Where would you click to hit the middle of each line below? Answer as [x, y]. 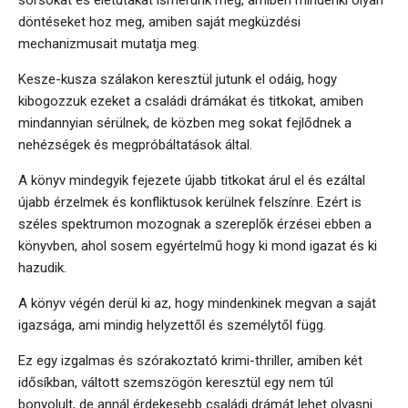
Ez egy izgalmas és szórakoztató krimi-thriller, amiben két [190, 361]
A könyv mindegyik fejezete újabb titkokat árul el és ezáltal [192, 181]
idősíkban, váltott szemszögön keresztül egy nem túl [176, 383]
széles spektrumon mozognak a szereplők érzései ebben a [195, 224]
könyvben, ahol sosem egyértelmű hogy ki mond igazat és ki [198, 246]
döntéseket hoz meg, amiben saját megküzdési [159, 22]
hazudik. [42, 268]
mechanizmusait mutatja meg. [109, 44]
